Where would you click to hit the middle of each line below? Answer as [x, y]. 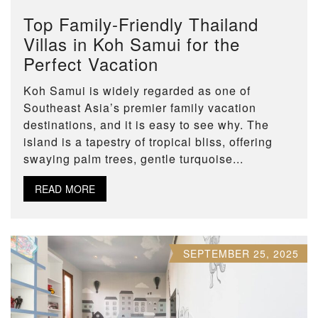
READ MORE [65, 189]
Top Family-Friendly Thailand [141, 24]
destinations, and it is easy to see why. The [146, 125]
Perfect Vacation [91, 64]
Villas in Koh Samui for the [132, 44]
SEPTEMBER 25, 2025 [241, 253]
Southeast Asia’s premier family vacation [140, 108]
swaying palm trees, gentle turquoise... [133, 159]
